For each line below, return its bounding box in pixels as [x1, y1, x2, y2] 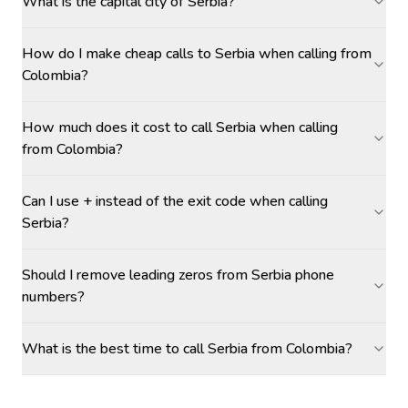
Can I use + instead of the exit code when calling [22, 191, 328, 211]
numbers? [22, 287, 85, 307]
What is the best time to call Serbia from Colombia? [22, 339, 352, 359]
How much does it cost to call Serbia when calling [22, 117, 338, 138]
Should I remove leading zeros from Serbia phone [22, 265, 334, 285]
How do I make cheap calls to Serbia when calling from [22, 44, 372, 64]
